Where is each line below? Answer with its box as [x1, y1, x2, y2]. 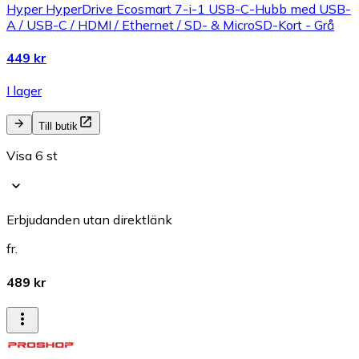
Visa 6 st [6, 147, 58, 164]
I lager [6, 83, 42, 99]
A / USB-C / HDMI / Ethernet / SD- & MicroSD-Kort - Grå [6, 16, 334, 33]
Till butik [38, 120, 78, 133]
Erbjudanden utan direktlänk [6, 212, 172, 228]
